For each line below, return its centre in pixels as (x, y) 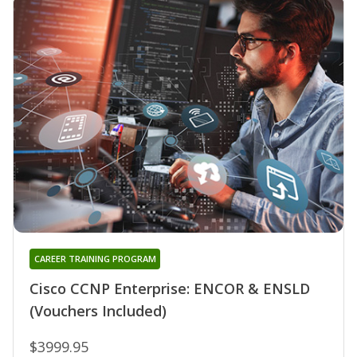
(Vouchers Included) (98, 310)
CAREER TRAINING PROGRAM (95, 258)
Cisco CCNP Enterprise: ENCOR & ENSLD (170, 288)
